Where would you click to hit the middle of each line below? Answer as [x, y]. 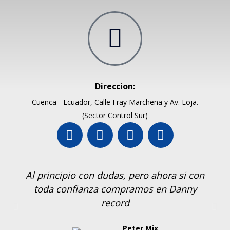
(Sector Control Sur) [115, 116]
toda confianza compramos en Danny [115, 189]
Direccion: [115, 87]
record [115, 203]
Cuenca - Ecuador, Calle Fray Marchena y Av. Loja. [115, 102]
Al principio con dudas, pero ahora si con [115, 175]
